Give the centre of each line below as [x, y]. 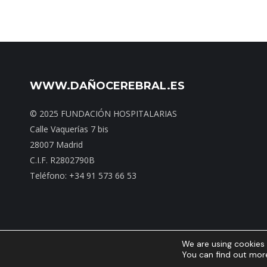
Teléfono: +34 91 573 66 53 [83, 176]
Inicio [205, 249]
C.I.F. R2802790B [62, 160]
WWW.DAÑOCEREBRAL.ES [107, 86]
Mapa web [240, 249]
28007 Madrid [56, 145]
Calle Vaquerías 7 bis [69, 129]
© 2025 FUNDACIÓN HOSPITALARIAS [103, 114]
